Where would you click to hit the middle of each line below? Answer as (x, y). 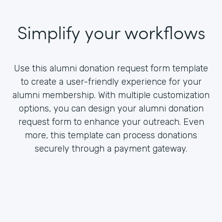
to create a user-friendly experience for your (111, 82)
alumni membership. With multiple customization (111, 95)
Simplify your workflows (111, 31)
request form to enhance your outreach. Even (111, 122)
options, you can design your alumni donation (111, 108)
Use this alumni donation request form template (111, 68)
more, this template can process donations (111, 135)
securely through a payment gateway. (111, 148)
